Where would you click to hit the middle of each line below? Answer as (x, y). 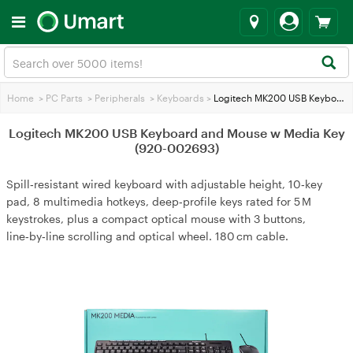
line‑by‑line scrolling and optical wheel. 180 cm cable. (147, 236)
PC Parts (64, 98)
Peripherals (120, 98)
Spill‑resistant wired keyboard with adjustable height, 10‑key (164, 184)
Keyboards (180, 98)
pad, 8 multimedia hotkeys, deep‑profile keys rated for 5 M (159, 201)
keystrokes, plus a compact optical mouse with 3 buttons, (156, 219)
